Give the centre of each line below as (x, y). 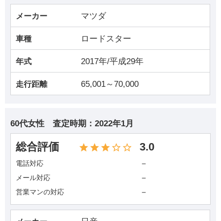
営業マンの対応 (40, 192)
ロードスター (106, 38)
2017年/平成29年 (112, 61)
